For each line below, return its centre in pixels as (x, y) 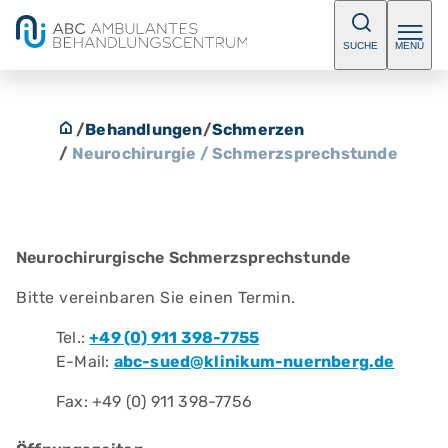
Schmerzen (258, 129)
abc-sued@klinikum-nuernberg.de (254, 361)
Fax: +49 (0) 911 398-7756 (154, 401)
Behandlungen (144, 129)
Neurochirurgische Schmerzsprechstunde (183, 257)
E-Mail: (85, 361)
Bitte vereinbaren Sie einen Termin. (156, 297)
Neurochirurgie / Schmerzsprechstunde (234, 153)
